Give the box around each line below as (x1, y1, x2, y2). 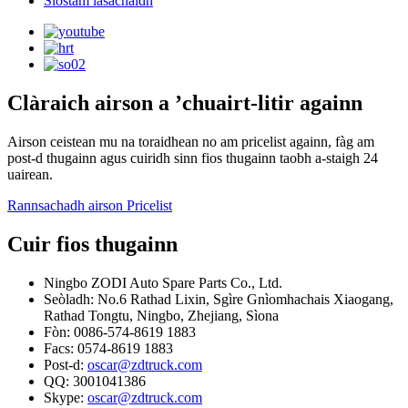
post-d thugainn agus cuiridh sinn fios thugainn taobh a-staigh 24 (7, 150, 378, 167)
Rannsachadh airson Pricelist (7, 198, 172, 214)
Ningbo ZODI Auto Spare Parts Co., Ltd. (44, 275, 282, 291)
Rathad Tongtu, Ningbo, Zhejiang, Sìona (44, 308, 279, 324)
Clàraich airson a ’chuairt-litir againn (7, 91, 362, 116)
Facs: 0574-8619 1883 (44, 341, 173, 357)
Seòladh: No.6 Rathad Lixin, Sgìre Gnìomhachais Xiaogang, (44, 291, 393, 308)
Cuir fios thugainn (7, 232, 178, 257)
